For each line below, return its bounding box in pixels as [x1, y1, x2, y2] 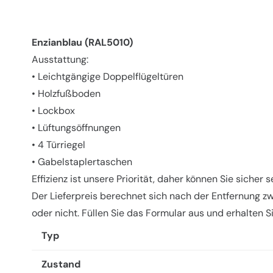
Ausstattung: [32, 53, 88, 66]
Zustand [41, 258, 80, 271]
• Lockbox [32, 104, 75, 118]
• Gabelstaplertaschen [32, 155, 132, 169]
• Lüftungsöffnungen [32, 121, 121, 135]
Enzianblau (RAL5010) [32, 36, 133, 49]
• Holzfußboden [32, 87, 101, 101]
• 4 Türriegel [32, 138, 85, 152]
